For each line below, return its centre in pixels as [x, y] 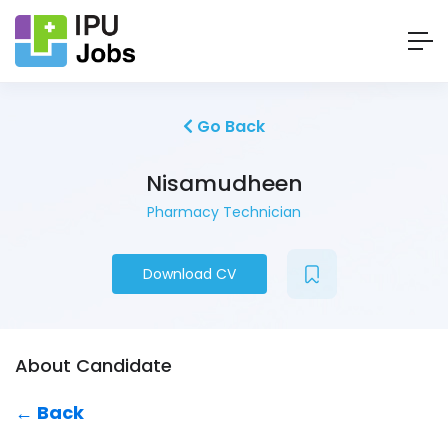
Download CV [189, 274]
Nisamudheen [224, 184]
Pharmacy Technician [224, 212]
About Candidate [93, 366]
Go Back [229, 127]
